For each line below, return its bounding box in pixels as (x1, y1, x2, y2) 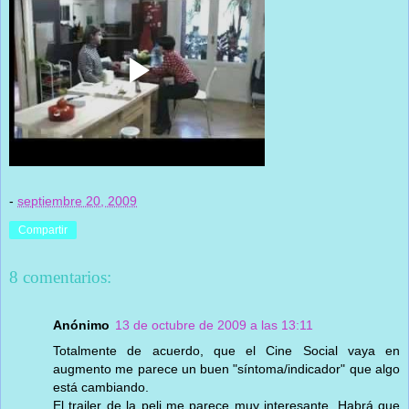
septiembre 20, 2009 (17, 193, 137, 208)
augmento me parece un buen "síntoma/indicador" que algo (53, 361, 400, 376)
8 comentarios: (9, 267, 111, 288)
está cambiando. (53, 379, 149, 394)
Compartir (18, 223, 68, 236)
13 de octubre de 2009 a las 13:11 (115, 317, 313, 332)
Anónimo (53, 317, 110, 332)
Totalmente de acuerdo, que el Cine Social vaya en (53, 342, 400, 358)
